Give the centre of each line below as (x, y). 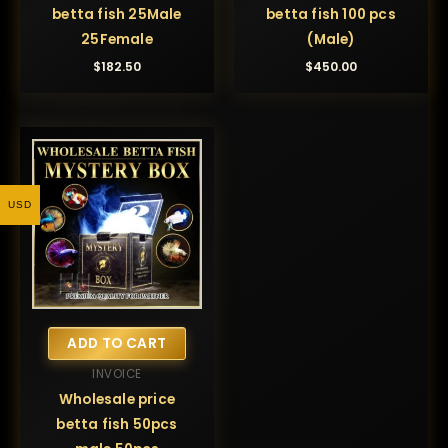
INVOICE (117, 373)
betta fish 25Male (117, 15)
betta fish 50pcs (117, 425)
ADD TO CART (117, 343)
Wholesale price (117, 400)
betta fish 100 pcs (331, 15)
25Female (117, 40)
